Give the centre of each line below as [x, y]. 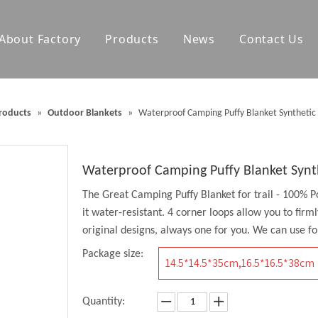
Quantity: [104, 302]
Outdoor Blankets [84, 113]
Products [132, 39]
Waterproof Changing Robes [232, 97]
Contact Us [271, 39]
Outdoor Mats [193, 126]
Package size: [113, 254]
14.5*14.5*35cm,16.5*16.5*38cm [240, 263]
